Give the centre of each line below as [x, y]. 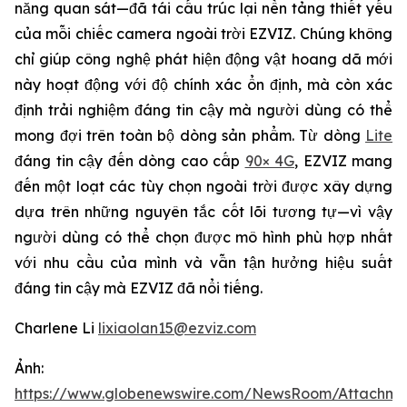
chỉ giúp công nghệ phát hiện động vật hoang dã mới [203, 59]
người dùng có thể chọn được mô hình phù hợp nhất [203, 237]
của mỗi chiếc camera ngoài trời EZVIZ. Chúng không [203, 34]
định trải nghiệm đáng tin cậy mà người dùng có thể [203, 110]
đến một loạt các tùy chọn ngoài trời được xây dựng [203, 186]
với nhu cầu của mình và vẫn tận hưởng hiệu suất [203, 263]
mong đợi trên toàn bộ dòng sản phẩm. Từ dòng [190, 135]
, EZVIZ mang [343, 161]
